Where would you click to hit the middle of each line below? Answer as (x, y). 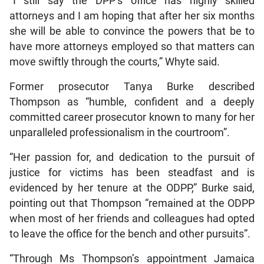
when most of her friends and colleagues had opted (132, 219)
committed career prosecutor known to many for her (132, 118)
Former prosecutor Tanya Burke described (132, 87)
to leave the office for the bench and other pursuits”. (130, 234)
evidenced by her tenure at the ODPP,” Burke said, (132, 188)
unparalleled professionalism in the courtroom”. (119, 133)
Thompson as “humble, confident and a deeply (132, 102)
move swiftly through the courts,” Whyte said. (114, 62)
